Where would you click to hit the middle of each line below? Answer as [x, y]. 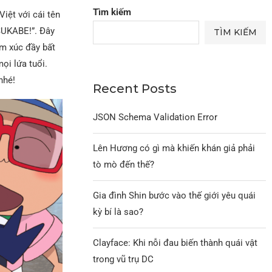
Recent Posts [135, 88]
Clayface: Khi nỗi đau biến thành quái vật [175, 243]
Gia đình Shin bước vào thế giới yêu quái [175, 195]
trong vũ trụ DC [124, 259]
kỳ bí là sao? [118, 212]
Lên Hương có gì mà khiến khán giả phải [174, 148]
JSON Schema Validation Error [155, 117]
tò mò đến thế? [124, 164]
